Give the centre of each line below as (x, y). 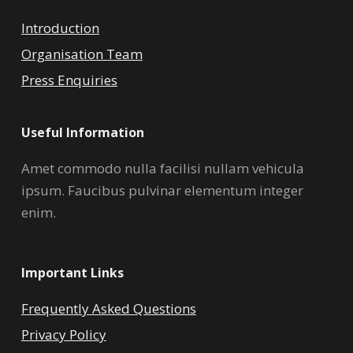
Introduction (60, 28)
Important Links (72, 272)
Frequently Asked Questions (108, 308)
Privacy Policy (63, 334)
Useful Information (82, 132)
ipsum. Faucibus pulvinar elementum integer (162, 190)
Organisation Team (82, 54)
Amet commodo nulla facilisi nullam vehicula (162, 168)
